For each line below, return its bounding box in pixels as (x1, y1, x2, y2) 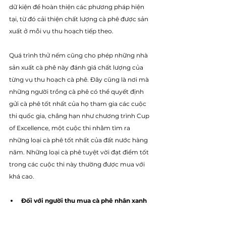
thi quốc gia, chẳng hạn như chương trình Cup (9, 111, 151, 120)
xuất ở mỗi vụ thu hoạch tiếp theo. (9, 27, 114, 35)
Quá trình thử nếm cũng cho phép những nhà (9, 51, 149, 59)
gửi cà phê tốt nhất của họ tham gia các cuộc (9, 99, 148, 107)
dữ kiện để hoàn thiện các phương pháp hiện (9, 3, 146, 11)
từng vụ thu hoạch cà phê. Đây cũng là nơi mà (9, 75, 150, 83)
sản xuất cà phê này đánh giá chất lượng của (9, 63, 145, 71)
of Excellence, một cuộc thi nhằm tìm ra (9, 124, 132, 132)
